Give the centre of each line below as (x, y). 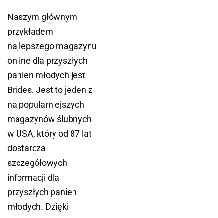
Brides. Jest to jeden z (50, 90)
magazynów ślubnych (49, 119)
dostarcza (27, 148)
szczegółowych (37, 163)
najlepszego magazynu (52, 46)
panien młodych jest (46, 75)
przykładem (30, 32)
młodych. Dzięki (38, 207)
